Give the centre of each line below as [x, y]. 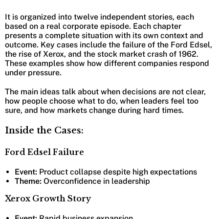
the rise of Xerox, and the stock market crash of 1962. [102, 54]
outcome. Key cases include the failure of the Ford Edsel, [109, 44]
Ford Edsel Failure [44, 152]
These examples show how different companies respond [107, 63]
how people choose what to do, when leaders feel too [102, 101]
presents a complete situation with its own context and [104, 35]
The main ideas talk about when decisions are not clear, [105, 91]
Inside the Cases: [44, 130]
